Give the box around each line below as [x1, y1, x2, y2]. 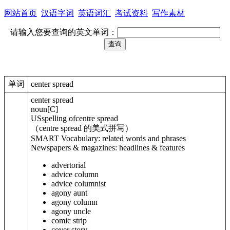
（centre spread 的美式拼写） [31, 124, 133, 132]
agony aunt [51, 188, 87, 197]
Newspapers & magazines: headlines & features [31, 143, 185, 152]
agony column [51, 198, 98, 206]
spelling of [42, 114, 75, 123]
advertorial [51, 161, 86, 169]
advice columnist [51, 179, 106, 188]
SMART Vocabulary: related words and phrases [31, 134, 186, 143]
